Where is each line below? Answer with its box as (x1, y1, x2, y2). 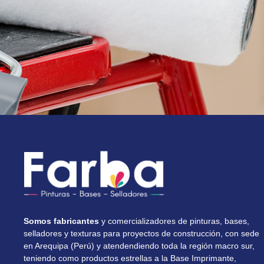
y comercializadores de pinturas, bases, (99, 216, 249, 226)
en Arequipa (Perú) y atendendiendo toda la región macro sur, (24, 240, 255, 250)
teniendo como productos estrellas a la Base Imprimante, (24, 253, 236, 263)
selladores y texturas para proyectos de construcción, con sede (24, 228, 259, 238)
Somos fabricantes (24, 216, 99, 226)
